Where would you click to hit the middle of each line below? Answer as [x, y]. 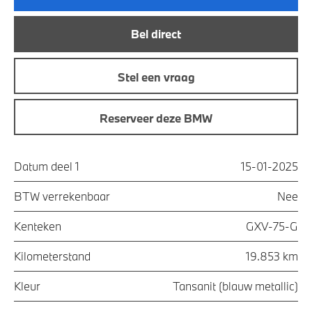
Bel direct [156, 34]
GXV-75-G [272, 226]
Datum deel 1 [47, 166]
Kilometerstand [52, 256]
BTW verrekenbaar [62, 196]
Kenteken [38, 226]
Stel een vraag [156, 77]
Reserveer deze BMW [156, 118]
